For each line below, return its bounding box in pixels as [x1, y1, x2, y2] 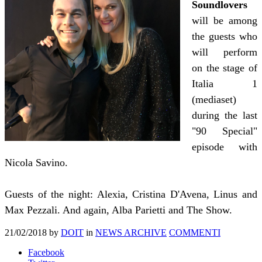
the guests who [192, 30, 257, 42]
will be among [192, 14, 257, 26]
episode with [192, 140, 257, 153]
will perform [192, 46, 257, 58]
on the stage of [192, 61, 257, 74]
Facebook [28, 247, 64, 257]
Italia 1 [192, 77, 257, 89]
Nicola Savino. [5, 156, 68, 168]
